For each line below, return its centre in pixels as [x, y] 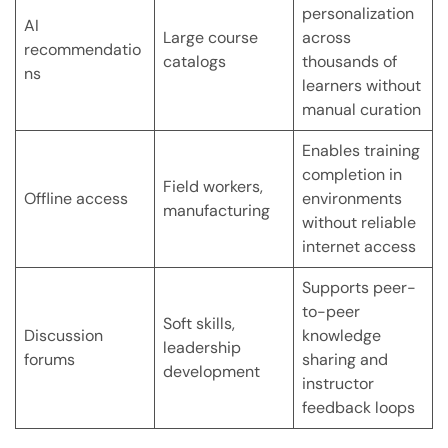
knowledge [341, 336]
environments [352, 199]
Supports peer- [359, 288]
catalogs [194, 62]
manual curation [361, 110]
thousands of [349, 62]
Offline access [76, 199]
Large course [210, 38]
